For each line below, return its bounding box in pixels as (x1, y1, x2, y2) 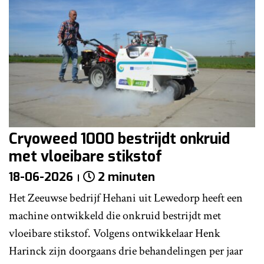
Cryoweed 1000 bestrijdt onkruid (9, 128, 230, 148)
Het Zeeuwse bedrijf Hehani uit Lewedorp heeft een (9, 190, 243, 206)
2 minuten (98, 169, 155, 185)
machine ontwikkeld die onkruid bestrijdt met (9, 207, 221, 223)
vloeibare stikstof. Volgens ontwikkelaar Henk (9, 225, 220, 241)
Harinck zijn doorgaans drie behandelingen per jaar (9, 243, 243, 259)
